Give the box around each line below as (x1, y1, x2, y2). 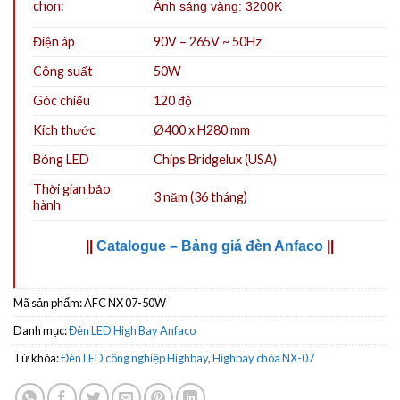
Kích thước (33, 122, 96, 138)
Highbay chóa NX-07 (212, 351, 314, 366)
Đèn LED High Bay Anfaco (69, 323, 196, 338)
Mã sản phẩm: (13, 296, 84, 311)
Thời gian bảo (33, 181, 111, 197)
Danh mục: (13, 323, 69, 338)
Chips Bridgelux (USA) (154, 152, 278, 168)
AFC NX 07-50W (84, 296, 166, 311)
